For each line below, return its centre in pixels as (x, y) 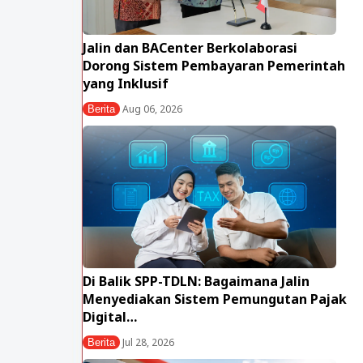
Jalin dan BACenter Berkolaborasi (190, 48)
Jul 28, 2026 (147, 343)
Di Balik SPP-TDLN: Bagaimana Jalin (196, 282)
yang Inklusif (126, 84)
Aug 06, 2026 (151, 109)
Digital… (110, 317)
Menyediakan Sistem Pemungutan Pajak (215, 299)
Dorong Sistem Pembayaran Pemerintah (214, 66)
